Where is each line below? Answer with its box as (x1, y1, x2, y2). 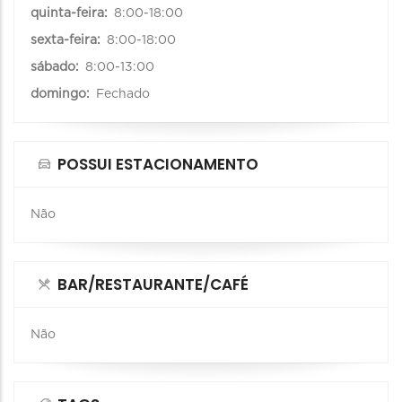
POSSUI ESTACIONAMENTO (57, 153, 258, 175)
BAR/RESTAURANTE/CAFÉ (57, 273, 249, 295)
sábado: (31, 60, 83, 74)
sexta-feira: (31, 33, 104, 47)
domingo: (31, 87, 93, 100)
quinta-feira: (31, 6, 111, 20)
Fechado (96, 87, 150, 100)
